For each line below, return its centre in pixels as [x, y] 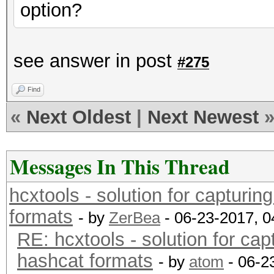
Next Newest [203, 117]
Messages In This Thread [120, 166]
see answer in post [95, 61]
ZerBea [135, 218]
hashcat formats [85, 261]
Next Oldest [79, 117]
